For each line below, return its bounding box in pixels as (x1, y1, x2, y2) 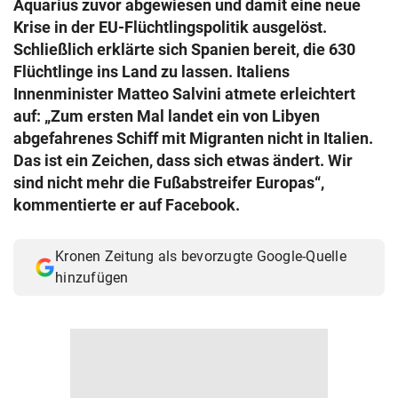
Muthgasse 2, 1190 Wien (25, 28, 163, 44)
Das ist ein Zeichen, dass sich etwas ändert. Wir (13, 151, 353, 170)
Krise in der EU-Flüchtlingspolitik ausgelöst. (13, 18, 327, 36)
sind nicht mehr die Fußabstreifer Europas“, (13, 173, 324, 192)
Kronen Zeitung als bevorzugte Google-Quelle (55, 248, 346, 265)
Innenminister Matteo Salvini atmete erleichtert (13, 84, 355, 103)
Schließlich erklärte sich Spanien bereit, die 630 (13, 40, 355, 59)
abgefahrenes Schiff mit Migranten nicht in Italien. (13, 129, 373, 147)
